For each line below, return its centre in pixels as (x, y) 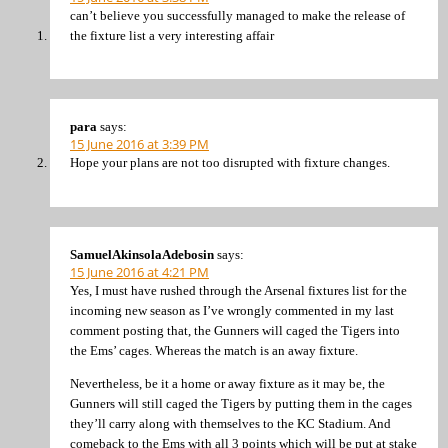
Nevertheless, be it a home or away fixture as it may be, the (227, 383)
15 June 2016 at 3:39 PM (139, 144)
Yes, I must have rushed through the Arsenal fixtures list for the (238, 290)
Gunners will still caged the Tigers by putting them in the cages (241, 403)
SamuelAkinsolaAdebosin (142, 254)
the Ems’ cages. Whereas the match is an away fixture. (214, 350)
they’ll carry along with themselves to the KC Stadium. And (230, 423)
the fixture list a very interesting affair (172, 35)
